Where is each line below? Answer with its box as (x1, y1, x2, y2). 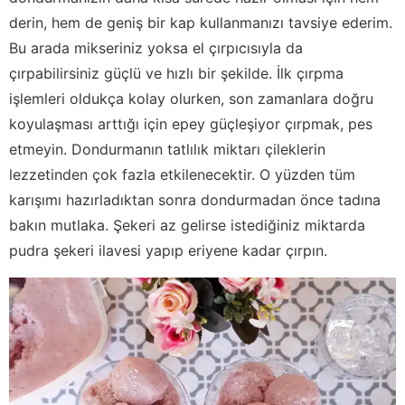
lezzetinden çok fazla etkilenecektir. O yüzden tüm (9, 165, 355, 184)
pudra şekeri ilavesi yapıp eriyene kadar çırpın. (9, 240, 327, 259)
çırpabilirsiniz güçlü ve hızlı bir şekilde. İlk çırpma (9, 63, 344, 82)
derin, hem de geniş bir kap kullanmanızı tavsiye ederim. (9, 13, 392, 32)
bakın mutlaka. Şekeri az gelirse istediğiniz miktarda (9, 215, 365, 234)
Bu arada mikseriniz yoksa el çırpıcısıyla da (9, 38, 303, 57)
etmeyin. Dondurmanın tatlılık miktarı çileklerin (9, 139, 325, 158)
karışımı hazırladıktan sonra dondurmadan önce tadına (9, 190, 381, 209)
